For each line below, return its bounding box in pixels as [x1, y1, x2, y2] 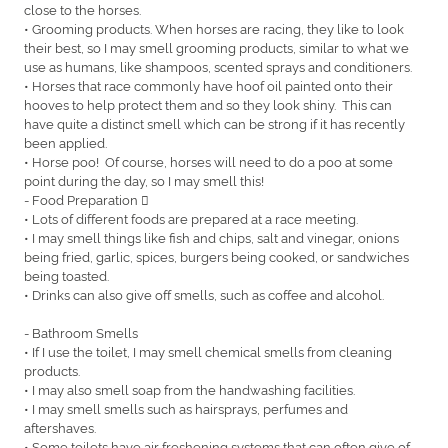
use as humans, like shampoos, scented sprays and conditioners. [24, 56, 415, 75]
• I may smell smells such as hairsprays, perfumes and [24, 398, 348, 417]
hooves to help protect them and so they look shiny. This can [24, 94, 392, 113]
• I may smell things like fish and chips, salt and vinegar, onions [24, 227, 399, 246]
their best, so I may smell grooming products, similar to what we [24, 37, 409, 56]
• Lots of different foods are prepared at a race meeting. [24, 208, 361, 227]
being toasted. [24, 265, 112, 284]
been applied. [24, 132, 110, 151]
